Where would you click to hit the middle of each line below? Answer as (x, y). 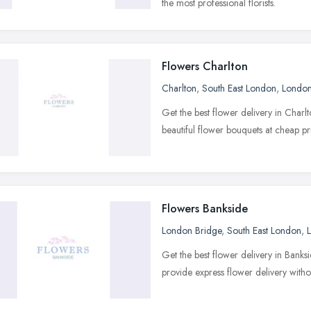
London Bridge (192, 230)
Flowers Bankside (205, 208)
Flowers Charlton (205, 66)
